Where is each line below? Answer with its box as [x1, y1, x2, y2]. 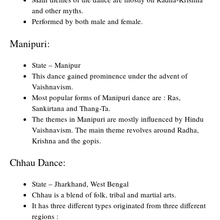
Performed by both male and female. [32, 16, 143, 26]
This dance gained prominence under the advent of [32, 70, 188, 81]
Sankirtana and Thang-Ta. [32, 103, 110, 113]
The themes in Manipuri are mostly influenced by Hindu [32, 113, 204, 124]
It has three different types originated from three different [32, 200, 206, 210]
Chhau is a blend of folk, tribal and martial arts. [32, 190, 176, 199]
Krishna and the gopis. [32, 135, 101, 145]
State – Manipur [32, 59, 81, 70]
